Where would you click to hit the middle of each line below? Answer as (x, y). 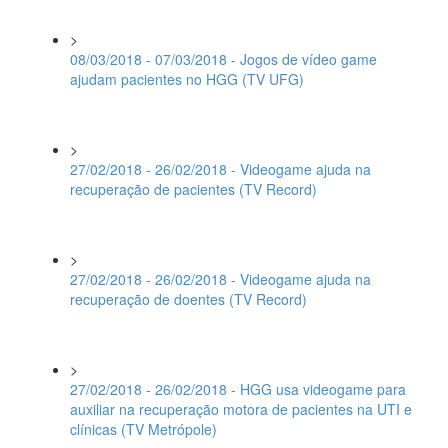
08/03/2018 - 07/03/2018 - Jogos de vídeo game (223, 59)
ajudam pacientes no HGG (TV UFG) (187, 79)
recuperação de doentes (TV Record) (188, 299)
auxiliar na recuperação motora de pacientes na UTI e (241, 409)
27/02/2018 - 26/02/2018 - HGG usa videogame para (238, 389)
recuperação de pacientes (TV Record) (193, 189)
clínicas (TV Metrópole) (143, 429)
